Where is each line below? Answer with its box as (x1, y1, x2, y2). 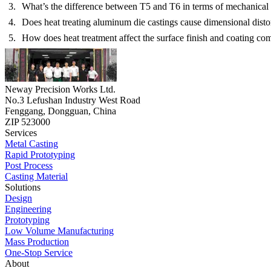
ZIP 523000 (5, 117, 50, 128)
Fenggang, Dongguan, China (5, 106, 116, 117)
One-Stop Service (5, 247, 73, 258)
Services (5, 128, 37, 139)
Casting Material (5, 171, 68, 182)
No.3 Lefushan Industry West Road (5, 95, 140, 106)
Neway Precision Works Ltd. (5, 84, 116, 95)
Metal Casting (5, 139, 58, 149)
